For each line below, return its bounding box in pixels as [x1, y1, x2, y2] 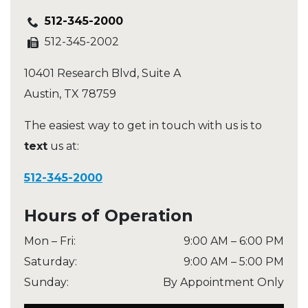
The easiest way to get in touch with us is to [24, 119, 262, 133]
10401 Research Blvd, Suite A [24, 67, 181, 80]
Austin [24, 87, 59, 101]
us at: [47, 140, 79, 153]
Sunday [24, 276, 67, 289]
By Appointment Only [163, 276, 284, 289]
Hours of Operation [24, 206, 193, 226]
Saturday [24, 255, 75, 269]
